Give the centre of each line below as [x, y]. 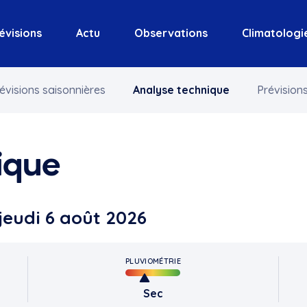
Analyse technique [181, 90]
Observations [171, 33]
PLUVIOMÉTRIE [153, 261]
